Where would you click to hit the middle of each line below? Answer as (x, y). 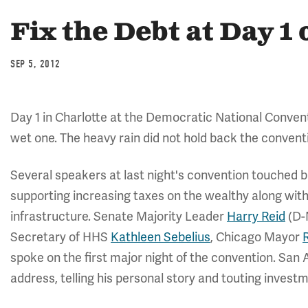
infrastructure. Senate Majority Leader (119, 217)
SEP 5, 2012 (35, 64)
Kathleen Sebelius (161, 237)
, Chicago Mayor (256, 237)
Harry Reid (256, 217)
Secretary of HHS (60, 237)
